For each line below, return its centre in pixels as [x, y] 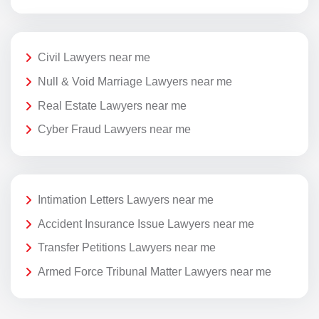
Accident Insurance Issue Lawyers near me [146, 224]
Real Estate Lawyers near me [112, 105]
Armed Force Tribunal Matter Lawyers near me [155, 272]
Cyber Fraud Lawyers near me [114, 130]
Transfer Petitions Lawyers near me [127, 248]
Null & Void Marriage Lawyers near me [135, 81]
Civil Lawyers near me [94, 58]
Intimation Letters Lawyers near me [126, 200]
